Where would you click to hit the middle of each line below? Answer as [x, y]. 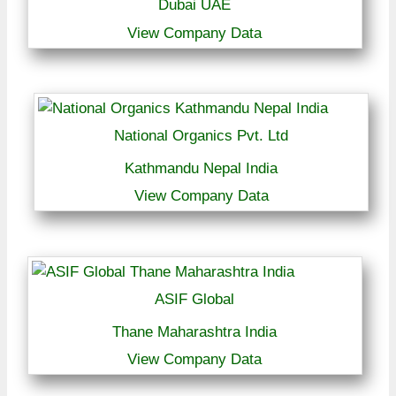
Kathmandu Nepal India [202, 168]
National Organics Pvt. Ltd [202, 135]
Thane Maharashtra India [195, 331]
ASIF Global [195, 299]
